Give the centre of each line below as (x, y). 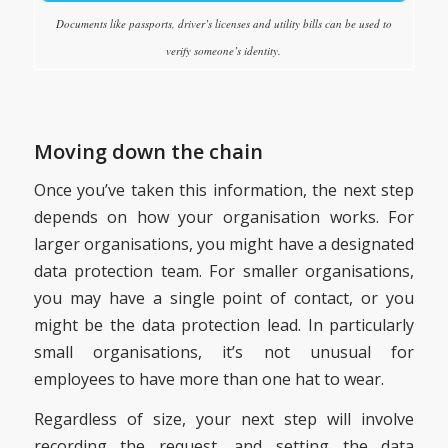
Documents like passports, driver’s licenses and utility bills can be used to (223, 24)
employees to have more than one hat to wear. (208, 378)
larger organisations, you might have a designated (224, 243)
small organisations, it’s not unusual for (224, 351)
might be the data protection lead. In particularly (224, 324)
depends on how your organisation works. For (224, 216)
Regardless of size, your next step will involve (224, 419)
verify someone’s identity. (224, 51)
